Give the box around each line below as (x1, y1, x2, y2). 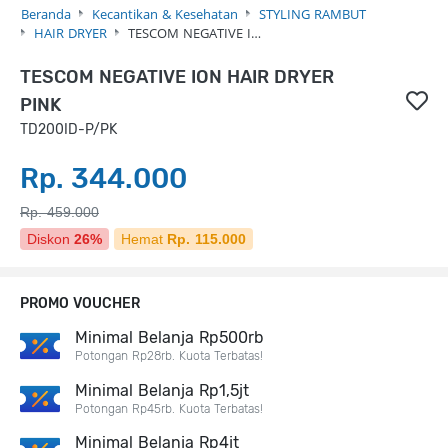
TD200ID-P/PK (20, 120, 117, 138)
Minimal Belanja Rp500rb (75, 328, 264, 348)
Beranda (21, 4, 71, 23)
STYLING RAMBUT (259, 4, 366, 23)
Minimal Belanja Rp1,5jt (75, 380, 249, 400)
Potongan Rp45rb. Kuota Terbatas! (75, 401, 263, 416)
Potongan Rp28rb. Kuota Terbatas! (75, 349, 263, 364)
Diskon (27, 230, 70, 247)
